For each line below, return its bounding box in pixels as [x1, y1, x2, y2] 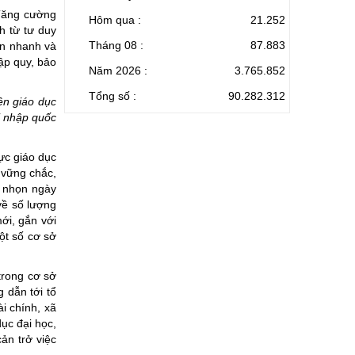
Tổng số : [89, 89, 136, 102]
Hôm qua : [89, 13, 141, 26]
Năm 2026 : [89, 63, 147, 77]
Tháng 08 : [89, 38, 143, 52]
